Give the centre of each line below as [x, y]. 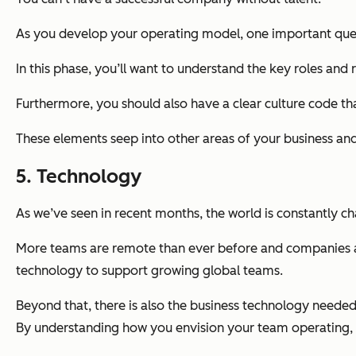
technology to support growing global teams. [149, 271]
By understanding [69, 328]
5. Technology [79, 176]
